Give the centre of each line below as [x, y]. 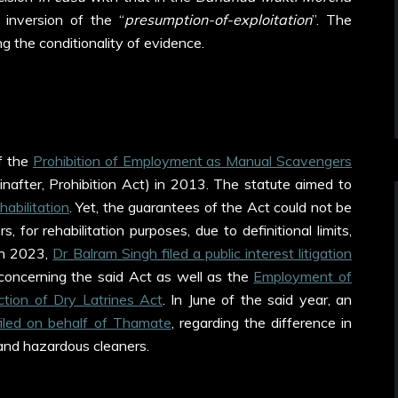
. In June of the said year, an [257, 300]
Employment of [302, 277]
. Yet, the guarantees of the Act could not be [210, 207]
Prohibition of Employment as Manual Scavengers [192, 161]
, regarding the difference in [261, 323]
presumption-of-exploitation [218, 19]
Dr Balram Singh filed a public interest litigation [202, 254]
